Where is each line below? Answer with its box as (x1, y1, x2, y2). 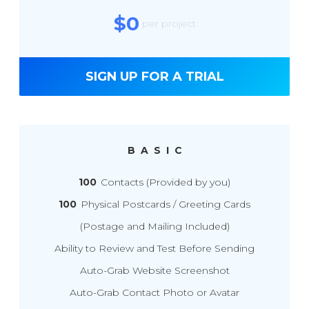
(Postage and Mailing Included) (79, 220, 230, 232)
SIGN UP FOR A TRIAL (85, 69, 224, 84)
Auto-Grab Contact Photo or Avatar (70, 286, 239, 299)
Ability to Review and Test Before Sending (54, 242, 255, 255)
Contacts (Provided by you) (98, 176, 231, 188)
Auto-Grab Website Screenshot (79, 264, 230, 277)
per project (141, 17, 196, 30)
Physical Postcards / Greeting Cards (78, 198, 251, 210)
